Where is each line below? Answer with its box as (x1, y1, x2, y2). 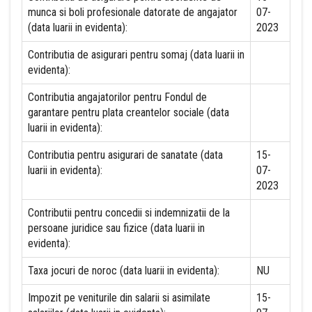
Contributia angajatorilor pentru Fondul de (28, 91, 207, 104)
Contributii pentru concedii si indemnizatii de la (28, 206, 230, 219)
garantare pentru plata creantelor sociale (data (28, 106, 229, 119)
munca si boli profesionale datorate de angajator (28, 6, 237, 19)
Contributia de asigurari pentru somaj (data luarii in (28, 48, 244, 61)
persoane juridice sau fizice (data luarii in (28, 221, 205, 235)
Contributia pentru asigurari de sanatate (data (28, 148, 223, 162)
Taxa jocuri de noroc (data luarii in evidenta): (28, 264, 219, 277)
